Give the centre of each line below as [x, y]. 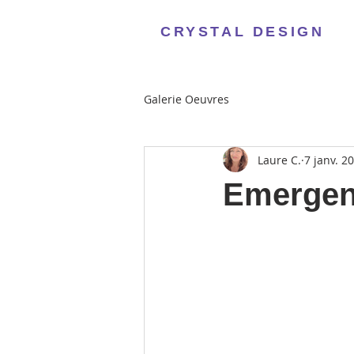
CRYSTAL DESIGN [243, 32]
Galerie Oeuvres [186, 99]
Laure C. [279, 160]
